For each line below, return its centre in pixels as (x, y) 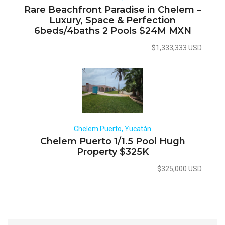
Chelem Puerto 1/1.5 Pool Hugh (113, 141)
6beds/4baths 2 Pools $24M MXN (113, 31)
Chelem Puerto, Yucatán (113, 129)
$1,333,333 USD (177, 48)
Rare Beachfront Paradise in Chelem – (113, 10)
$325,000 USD (180, 169)
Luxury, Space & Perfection (113, 20)
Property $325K (113, 152)
